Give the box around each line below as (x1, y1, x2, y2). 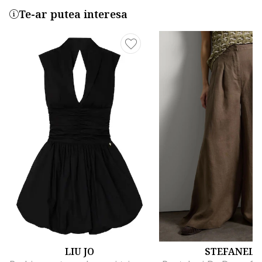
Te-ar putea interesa (19, 6, 127, 21)
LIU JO (65, 244, 94, 258)
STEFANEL (204, 244, 254, 258)
